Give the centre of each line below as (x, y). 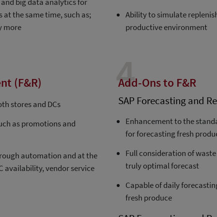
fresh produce (149, 198)
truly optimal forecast (162, 166)
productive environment (166, 27)
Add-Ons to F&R (157, 83)
